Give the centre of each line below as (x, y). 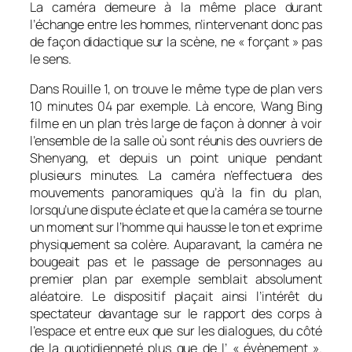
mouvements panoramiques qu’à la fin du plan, (176, 192)
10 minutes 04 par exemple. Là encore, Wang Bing (176, 106)
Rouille (81, 88)
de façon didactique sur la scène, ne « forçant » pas (176, 41)
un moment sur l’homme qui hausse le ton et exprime (176, 227)
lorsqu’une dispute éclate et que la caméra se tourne (176, 209)
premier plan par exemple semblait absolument (176, 279)
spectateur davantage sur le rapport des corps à (176, 313)
